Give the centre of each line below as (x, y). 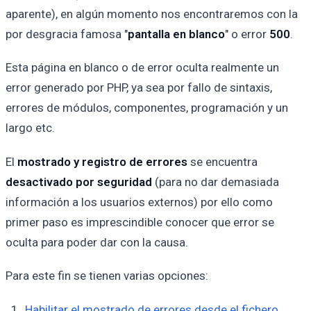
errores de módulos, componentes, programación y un (147, 108)
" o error (247, 34)
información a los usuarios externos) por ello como (139, 202)
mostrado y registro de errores (102, 161)
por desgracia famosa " (67, 34)
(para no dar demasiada (216, 182)
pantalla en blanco (176, 34)
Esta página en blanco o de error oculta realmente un (142, 68)
